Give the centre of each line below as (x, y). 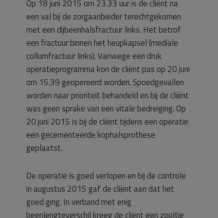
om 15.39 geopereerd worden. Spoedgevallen (105, 82)
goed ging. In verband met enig (79, 202)
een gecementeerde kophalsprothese (91, 135)
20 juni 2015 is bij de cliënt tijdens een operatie (107, 122)
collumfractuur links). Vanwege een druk (94, 56)
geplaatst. (44, 148)
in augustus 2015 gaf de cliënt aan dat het (100, 189)
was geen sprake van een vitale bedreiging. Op (106, 109)
